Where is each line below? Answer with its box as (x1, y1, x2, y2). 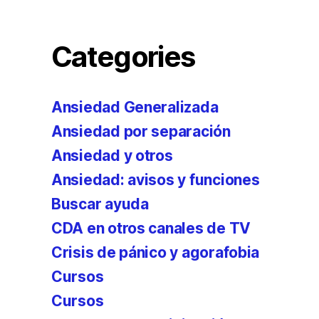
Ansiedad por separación (51, 122, 231, 140)
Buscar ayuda (51, 195, 149, 213)
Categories (51, 39, 195, 74)
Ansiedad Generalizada (51, 98, 219, 116)
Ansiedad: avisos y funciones (51, 171, 260, 189)
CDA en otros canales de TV (51, 219, 251, 237)
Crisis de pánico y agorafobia (51, 244, 260, 261)
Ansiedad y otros (51, 147, 173, 164)
